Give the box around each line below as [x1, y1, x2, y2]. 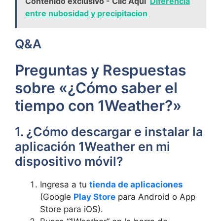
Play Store [74, 191, 115, 202]
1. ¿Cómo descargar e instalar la [15, 124, 203, 139]
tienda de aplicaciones [89, 179, 183, 189]
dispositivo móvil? [15, 153, 123, 169]
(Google [40, 191, 74, 202]
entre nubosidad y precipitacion [25, 8, 147, 18]
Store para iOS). [40, 204, 103, 214]
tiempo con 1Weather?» [15, 96, 182, 114]
